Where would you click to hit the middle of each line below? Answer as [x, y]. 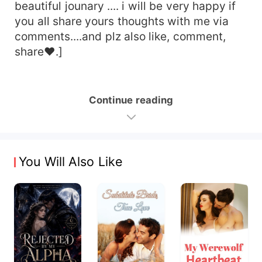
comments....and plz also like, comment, [120, 36]
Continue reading [131, 100]
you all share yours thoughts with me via [122, 21]
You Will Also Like [71, 162]
